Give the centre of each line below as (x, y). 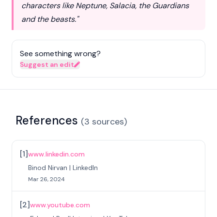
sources (108, 122)
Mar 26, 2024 (46, 179)
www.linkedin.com (56, 154)
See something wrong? (60, 54)
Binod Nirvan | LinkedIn (63, 168)
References (47, 120)
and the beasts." (50, 19)
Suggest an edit (47, 64)
